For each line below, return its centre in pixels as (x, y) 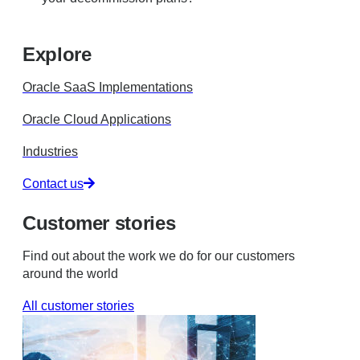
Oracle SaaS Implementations (108, 87)
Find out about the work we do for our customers (159, 256)
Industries (50, 151)
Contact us (53, 183)
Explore (57, 54)
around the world (70, 273)
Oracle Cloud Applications (97, 119)
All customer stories (78, 305)
